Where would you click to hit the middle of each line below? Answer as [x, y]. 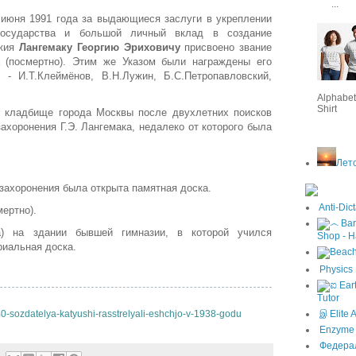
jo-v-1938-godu [208, 314]
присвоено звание [226, 48]
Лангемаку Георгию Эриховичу [100, 48]
